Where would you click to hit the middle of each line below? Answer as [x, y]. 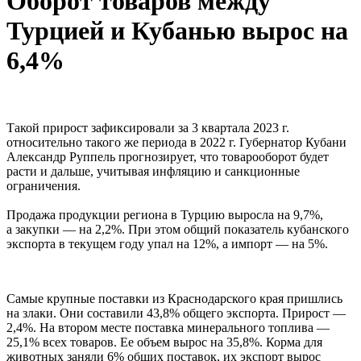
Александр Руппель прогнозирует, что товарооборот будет [168, 156]
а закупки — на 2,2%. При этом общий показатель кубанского [178, 229]
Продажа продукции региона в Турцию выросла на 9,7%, [165, 214]
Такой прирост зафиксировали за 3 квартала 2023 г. [148, 127]
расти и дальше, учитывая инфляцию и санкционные [153, 171]
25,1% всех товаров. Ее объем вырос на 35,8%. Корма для [164, 342]
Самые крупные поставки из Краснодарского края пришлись [174, 298]
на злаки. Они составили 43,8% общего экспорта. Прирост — [176, 313]
